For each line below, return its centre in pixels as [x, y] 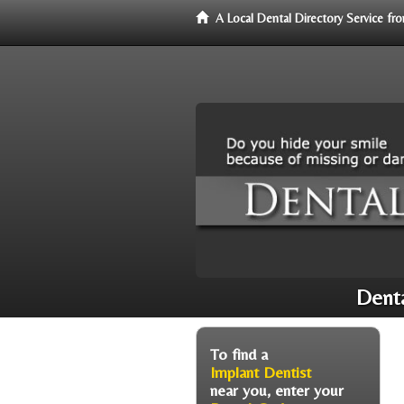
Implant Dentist [261, 372]
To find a [239, 353]
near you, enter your [277, 390]
